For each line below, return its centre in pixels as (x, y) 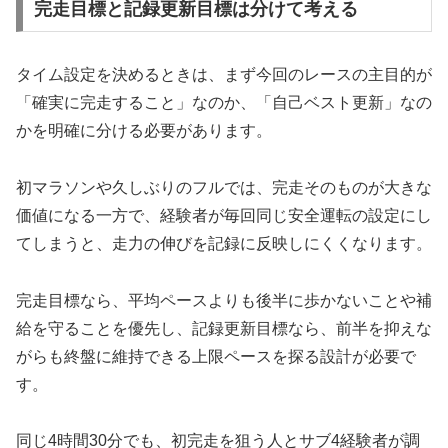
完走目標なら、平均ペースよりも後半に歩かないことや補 (224, 300)
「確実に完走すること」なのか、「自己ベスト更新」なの (224, 103)
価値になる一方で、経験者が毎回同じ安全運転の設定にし (224, 215)
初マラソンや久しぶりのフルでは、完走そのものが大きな (224, 187)
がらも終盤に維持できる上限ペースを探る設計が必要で (216, 356)
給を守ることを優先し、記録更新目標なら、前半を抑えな (224, 328)
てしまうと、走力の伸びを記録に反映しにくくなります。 (224, 243)
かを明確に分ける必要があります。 (144, 131)
